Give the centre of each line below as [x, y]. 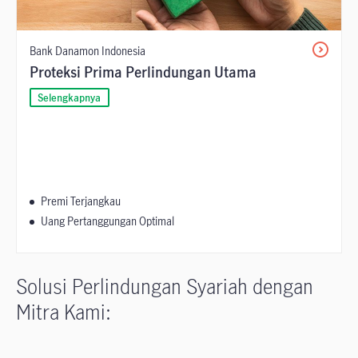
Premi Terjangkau [81, 201]
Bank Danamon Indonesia [88, 51]
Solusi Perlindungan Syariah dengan [165, 286]
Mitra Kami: [64, 312]
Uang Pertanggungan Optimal [107, 221]
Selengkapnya [70, 97]
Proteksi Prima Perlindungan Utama [143, 72]
